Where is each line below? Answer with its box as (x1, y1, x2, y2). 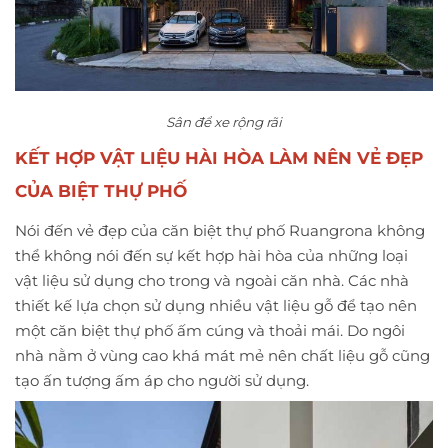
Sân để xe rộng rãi (166, 113, 282, 130)
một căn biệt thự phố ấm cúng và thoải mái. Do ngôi (15, 320, 405, 340)
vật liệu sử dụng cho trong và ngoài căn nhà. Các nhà (15, 270, 409, 290)
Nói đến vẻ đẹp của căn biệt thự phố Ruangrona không (15, 220, 425, 240)
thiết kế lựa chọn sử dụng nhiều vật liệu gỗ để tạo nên (15, 295, 417, 315)
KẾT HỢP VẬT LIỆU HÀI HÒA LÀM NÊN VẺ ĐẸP (15, 147, 423, 168)
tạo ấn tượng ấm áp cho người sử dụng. (15, 370, 309, 390)
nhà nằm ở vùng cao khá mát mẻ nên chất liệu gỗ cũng (15, 345, 430, 365)
